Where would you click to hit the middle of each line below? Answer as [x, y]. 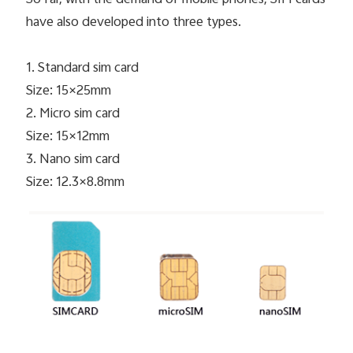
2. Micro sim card [73, 114]
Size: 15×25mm [69, 91]
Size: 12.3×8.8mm [76, 182]
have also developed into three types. [134, 22]
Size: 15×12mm [68, 137]
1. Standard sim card [83, 68]
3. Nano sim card [73, 160]
